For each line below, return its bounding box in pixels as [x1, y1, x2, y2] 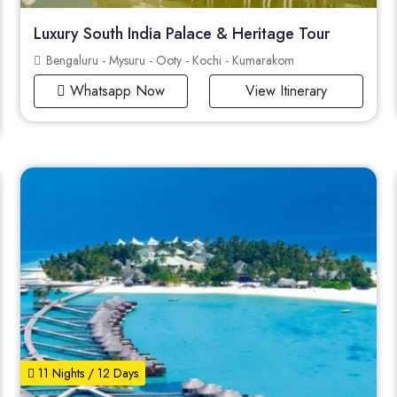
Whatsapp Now [65, 80, 165, 101]
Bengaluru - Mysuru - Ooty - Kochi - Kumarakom [42, 51, 294, 69]
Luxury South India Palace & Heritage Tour [33, 21, 330, 45]
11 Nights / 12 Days [34, 363, 138, 382]
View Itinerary [245, 80, 328, 101]
